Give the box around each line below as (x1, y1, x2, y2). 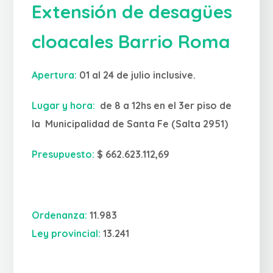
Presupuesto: (32, 148, 95, 161)
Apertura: (32, 69, 77, 82)
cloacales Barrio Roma (32, 30, 231, 54)
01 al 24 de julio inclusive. (77, 69, 196, 82)
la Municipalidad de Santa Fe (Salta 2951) (32, 118, 229, 130)
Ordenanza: (32, 209, 88, 222)
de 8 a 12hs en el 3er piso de (95, 99, 232, 112)
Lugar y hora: (32, 99, 96, 112)
